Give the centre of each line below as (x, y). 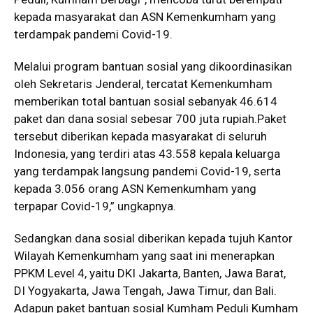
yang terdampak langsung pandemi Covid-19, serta (147, 172)
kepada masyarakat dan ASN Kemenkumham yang (145, 17)
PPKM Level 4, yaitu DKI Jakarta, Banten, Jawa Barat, (150, 274)
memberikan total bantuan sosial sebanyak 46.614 (146, 102)
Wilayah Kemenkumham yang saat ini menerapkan (144, 256)
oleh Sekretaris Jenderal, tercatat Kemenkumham (143, 84)
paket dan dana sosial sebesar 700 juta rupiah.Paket (150, 119)
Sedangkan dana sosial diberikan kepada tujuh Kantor (153, 239)
